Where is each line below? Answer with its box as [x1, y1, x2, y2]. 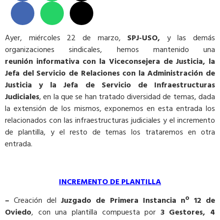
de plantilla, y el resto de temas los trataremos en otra [5, 126, 215, 139]
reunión [5, 55, 33, 68]
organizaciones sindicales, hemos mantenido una [5, 43, 215, 56]
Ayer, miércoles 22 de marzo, [5, 31, 128, 45]
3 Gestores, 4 [156, 206, 215, 219]
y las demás [160, 31, 215, 45]
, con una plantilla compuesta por [31, 206, 156, 219]
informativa [33, 55, 80, 68]
